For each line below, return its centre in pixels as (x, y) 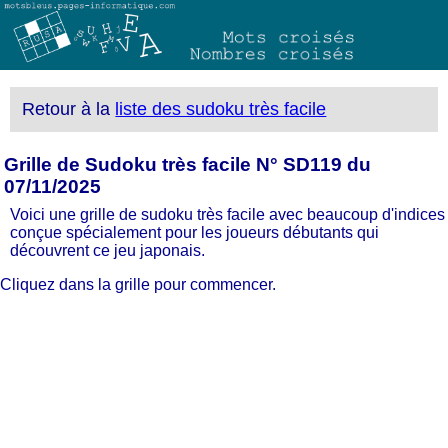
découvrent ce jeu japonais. (107, 250)
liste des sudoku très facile (221, 109)
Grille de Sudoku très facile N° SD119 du (187, 164)
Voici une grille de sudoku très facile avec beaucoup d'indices (227, 214)
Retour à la (69, 109)
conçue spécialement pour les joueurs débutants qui (194, 232)
